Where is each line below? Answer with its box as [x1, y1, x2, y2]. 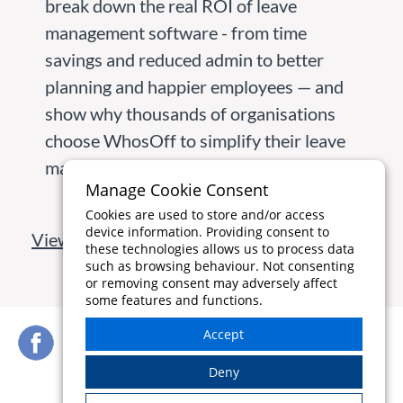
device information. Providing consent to [85, 223, 329, 240]
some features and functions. [85, 291, 263, 309]
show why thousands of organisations [45, 102, 336, 124]
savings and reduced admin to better [45, 48, 324, 70]
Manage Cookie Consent [85, 179, 268, 201]
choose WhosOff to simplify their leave [45, 129, 345, 151]
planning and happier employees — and [45, 75, 344, 97]
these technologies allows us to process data [85, 240, 354, 257]
